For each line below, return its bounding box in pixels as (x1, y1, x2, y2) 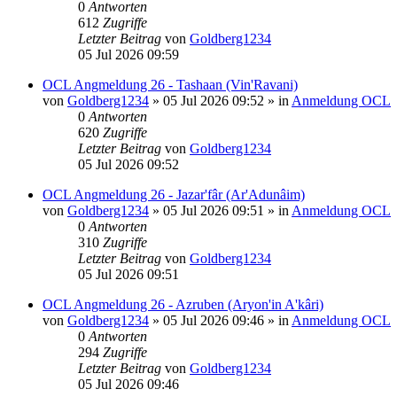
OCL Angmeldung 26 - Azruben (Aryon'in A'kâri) (43, 296, 323, 312)
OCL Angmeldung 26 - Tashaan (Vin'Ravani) (43, 76, 298, 92)
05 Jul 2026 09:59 (78, 46, 179, 62)
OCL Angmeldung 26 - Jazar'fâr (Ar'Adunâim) (43, 186, 305, 202)
